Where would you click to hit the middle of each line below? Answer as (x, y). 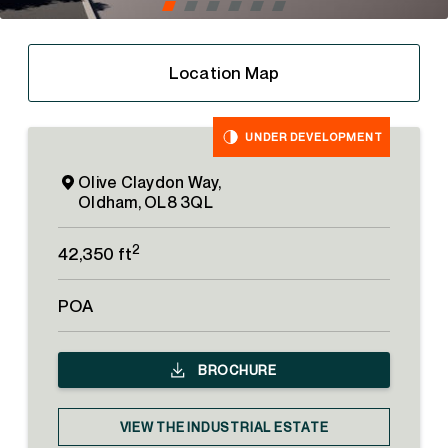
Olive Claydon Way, (150, 182)
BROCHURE (236, 370)
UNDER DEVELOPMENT (314, 136)
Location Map (224, 72)
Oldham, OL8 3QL (145, 202)
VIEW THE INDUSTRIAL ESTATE (224, 427)
